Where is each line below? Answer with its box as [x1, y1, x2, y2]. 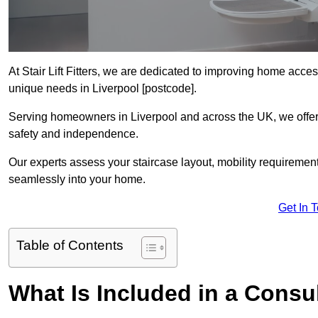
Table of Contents [16, 238, 124, 253]
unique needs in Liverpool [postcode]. [9, 82, 197, 95]
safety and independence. [9, 128, 138, 141]
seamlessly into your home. [9, 173, 146, 186]
